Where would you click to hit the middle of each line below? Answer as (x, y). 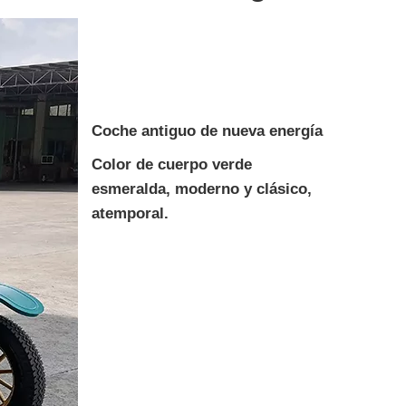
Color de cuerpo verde (172, 164)
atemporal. (130, 213)
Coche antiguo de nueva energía (207, 131)
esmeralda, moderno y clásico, (202, 189)
